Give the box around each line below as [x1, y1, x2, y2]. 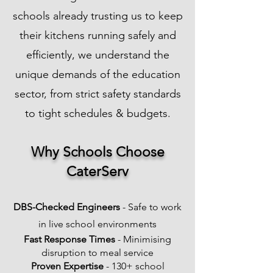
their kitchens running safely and [19, 29, 176, 42]
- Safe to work [120, 201, 182, 213]
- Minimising [118, 233, 171, 245]
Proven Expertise [30, 260, 104, 272]
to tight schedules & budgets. [24, 107, 171, 120]
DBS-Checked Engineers [13, 201, 120, 213]
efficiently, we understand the [26, 48, 169, 62]
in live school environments [38, 218, 157, 230]
